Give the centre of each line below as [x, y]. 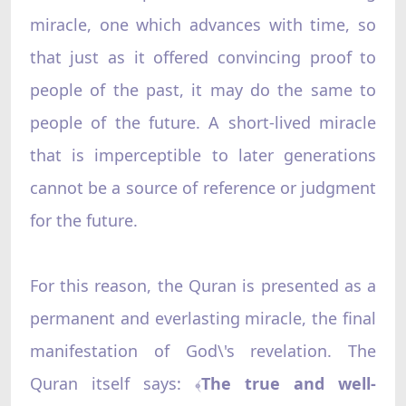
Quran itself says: [112, 383]
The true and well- [289, 383]
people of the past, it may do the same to [203, 89]
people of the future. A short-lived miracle [203, 122]
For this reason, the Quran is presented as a [203, 285]
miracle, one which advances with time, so [203, 24]
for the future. [83, 220]
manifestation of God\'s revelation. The [203, 350]
